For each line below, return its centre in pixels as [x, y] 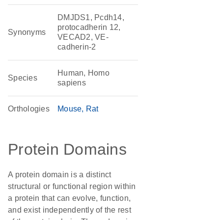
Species [23, 78]
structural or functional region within [72, 186]
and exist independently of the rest [69, 210]
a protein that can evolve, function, [69, 198]
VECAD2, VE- [83, 37]
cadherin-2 [77, 47]
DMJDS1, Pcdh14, [91, 17]
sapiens [72, 83]
